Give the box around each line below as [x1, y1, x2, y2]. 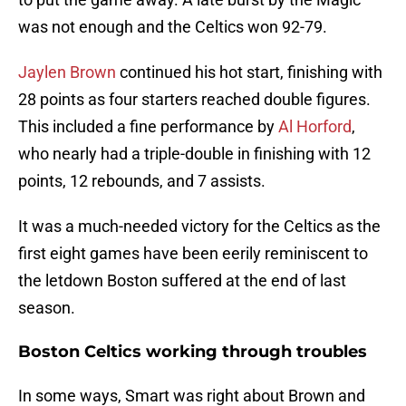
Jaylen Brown [18, 63, 116, 82]
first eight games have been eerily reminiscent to [18, 244, 368, 264]
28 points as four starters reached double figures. [18, 90, 371, 110]
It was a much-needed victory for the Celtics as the [18, 217, 381, 237]
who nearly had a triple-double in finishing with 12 [18, 144, 371, 164]
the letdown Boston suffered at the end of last [18, 271, 346, 291]
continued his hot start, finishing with [116, 63, 382, 82]
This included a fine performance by [18, 117, 278, 137]
